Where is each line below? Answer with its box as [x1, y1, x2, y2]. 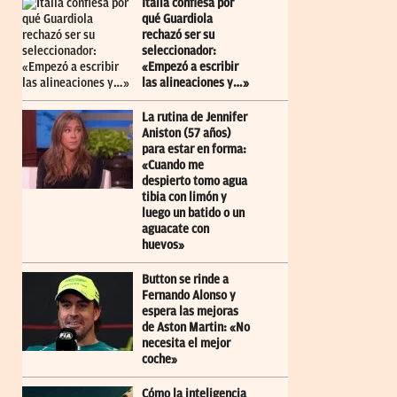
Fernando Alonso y [142, 289, 236, 303]
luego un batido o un [142, 206, 245, 221]
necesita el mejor [142, 337, 230, 351]
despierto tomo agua [142, 175, 247, 189]
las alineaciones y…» [142, 76, 249, 90]
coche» [142, 353, 177, 367]
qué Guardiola [142, 12, 213, 27]
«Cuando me [142, 159, 204, 173]
